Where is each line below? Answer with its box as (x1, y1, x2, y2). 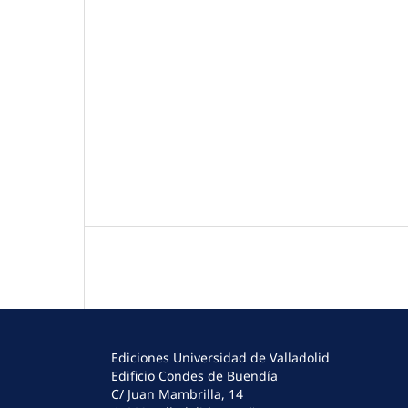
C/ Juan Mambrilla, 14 (111, 385, 243, 403)
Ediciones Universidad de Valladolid (111, 349, 330, 367)
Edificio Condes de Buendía (111, 367, 278, 385)
